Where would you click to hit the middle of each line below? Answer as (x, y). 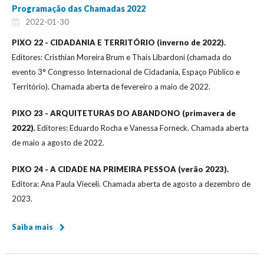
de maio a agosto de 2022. (58, 142)
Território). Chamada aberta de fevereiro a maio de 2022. (111, 86)
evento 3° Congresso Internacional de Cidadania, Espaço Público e (126, 72)
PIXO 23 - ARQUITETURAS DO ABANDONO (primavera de (124, 113)
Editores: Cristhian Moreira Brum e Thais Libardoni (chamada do (122, 57)
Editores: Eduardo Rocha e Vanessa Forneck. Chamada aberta (143, 128)
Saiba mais (32, 227)
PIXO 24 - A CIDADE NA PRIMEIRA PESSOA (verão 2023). (120, 169)
